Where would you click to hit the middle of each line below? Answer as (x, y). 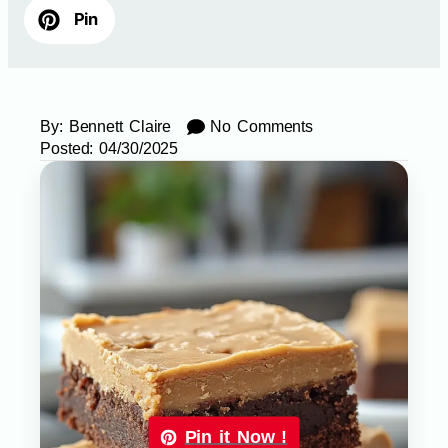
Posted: (67, 149)
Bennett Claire (117, 127)
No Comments (262, 127)
